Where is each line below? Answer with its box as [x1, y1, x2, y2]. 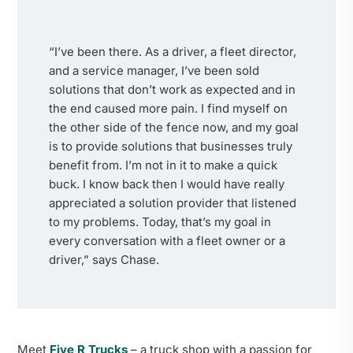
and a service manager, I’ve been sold [49, 63, 259, 79]
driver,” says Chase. [49, 252, 159, 268]
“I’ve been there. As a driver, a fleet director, [49, 44, 296, 60]
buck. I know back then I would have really [49, 176, 284, 192]
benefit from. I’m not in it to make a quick [49, 158, 277, 173]
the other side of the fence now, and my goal [49, 120, 299, 136]
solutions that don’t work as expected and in [49, 82, 295, 98]
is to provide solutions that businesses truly [49, 139, 292, 154]
